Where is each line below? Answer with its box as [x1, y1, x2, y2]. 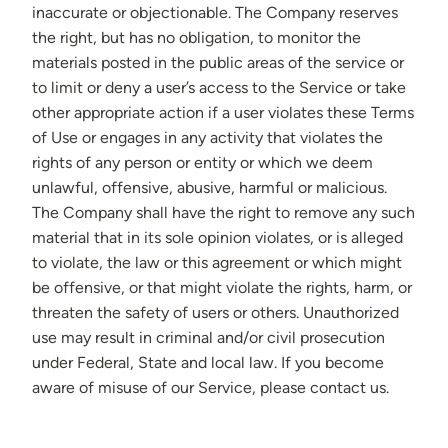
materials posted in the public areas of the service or [32, 53, 404, 73]
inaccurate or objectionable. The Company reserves [32, 3, 398, 23]
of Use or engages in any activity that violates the [32, 128, 383, 148]
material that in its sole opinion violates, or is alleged [32, 228, 403, 248]
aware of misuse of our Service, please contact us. [32, 378, 389, 398]
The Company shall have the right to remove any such [32, 203, 415, 223]
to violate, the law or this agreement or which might [32, 253, 402, 273]
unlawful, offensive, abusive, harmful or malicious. [32, 178, 391, 198]
